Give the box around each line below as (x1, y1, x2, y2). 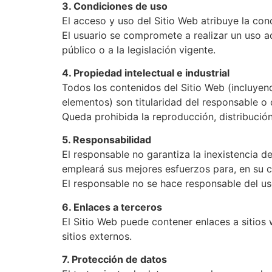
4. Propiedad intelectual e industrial (62, 66, 229, 79)
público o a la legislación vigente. (62, 43, 216, 56)
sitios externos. (62, 229, 132, 242)
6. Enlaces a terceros (62, 200, 162, 213)
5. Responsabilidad (62, 134, 151, 146)
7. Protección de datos (62, 253, 167, 266)
